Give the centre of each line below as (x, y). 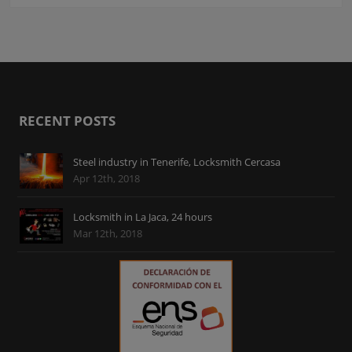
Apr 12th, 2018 (107, 179)
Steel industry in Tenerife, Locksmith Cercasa (177, 162)
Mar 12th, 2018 (108, 233)
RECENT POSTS (68, 121)
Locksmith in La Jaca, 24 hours (143, 216)
